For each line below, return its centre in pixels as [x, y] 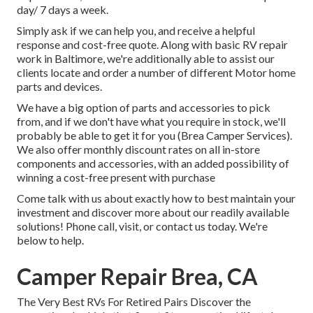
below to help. [50, 240]
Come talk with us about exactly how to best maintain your [156, 198]
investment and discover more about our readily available [153, 212]
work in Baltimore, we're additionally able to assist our [146, 59]
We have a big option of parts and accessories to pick [144, 108]
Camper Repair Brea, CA [137, 277]
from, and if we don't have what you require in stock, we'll [151, 122]
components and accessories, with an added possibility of [153, 163]
